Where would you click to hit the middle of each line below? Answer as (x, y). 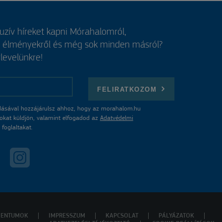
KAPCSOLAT (122, 216)
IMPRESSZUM (67, 216)
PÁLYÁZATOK (176, 216)
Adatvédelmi (116, 118)
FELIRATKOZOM (127, 89)
